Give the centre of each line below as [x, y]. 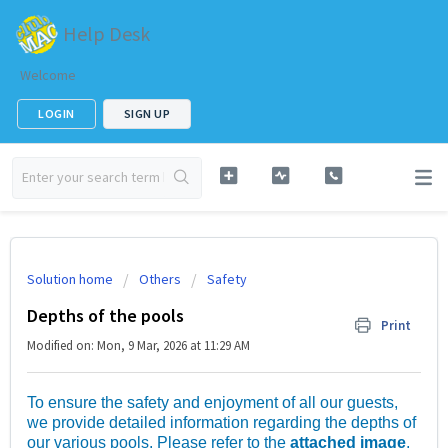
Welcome [48, 75]
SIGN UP [146, 113]
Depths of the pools [105, 315]
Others [160, 279]
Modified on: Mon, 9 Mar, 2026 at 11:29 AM [138, 345]
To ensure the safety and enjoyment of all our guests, [212, 403]
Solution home [71, 279]
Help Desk [106, 33]
